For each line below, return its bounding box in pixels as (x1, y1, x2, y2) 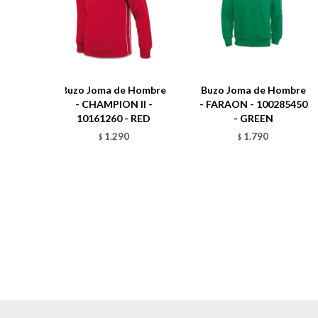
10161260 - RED (77, 112, 151, 125)
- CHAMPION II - (75, 98, 153, 111)
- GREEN (233, 112, 273, 125)
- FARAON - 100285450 (199, 98, 307, 111)
